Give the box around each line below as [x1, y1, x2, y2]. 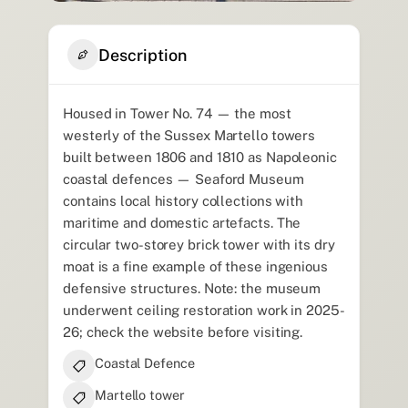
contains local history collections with [63, 193, 304, 209]
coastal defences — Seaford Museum [63, 171, 304, 188]
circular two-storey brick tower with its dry [63, 237, 335, 253]
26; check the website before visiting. [63, 324, 303, 341]
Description [98, 45, 187, 65]
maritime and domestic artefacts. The [63, 215, 301, 231]
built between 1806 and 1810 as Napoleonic [63, 149, 337, 166]
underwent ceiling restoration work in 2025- [63, 302, 345, 319]
